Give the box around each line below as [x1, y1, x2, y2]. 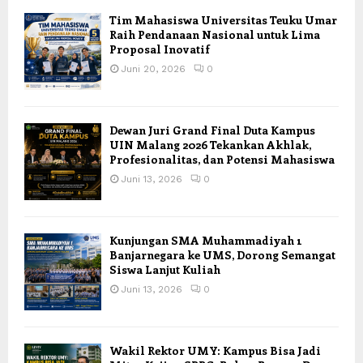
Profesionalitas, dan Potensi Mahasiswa [109, 152, 335, 168]
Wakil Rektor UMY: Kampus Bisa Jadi [109, 343, 321, 359]
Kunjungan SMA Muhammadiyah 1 [109, 233, 301, 249]
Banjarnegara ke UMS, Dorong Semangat [109, 247, 335, 263]
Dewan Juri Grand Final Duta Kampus [109, 122, 315, 139]
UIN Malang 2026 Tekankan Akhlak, [109, 137, 311, 153]
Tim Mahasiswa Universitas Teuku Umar [109, 12, 337, 28]
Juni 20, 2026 [121, 63, 186, 75]
